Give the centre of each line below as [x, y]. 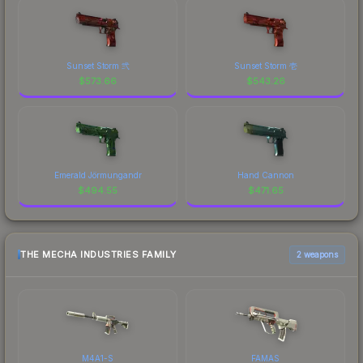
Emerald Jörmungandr [98, 175]
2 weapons [317, 254]
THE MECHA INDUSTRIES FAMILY [98, 255]
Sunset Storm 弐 [98, 65]
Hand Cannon [265, 175]
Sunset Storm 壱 [265, 65]
